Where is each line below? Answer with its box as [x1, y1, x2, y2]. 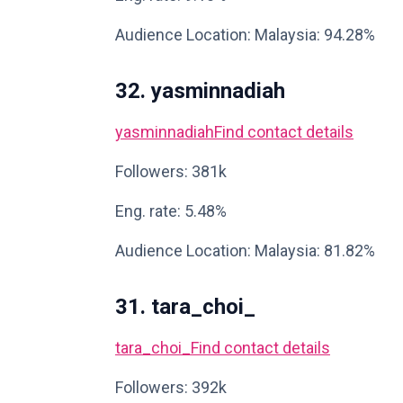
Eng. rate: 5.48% [115, 201, 227, 220]
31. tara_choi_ [115, 294, 255, 319]
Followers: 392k [115, 378, 227, 397]
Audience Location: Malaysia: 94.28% [115, 25, 375, 44]
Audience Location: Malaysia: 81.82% [115, 241, 375, 260]
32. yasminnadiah [115, 78, 285, 103]
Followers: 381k [115, 162, 227, 181]
